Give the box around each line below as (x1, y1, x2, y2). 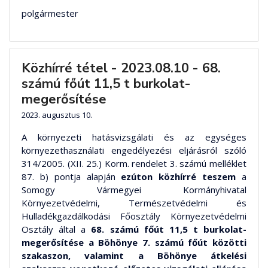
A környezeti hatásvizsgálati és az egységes (22, 131, 246, 144)
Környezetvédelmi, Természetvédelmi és (22, 197, 246, 209)
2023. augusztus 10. (22, 109, 92, 121)
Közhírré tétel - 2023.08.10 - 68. (22, 59, 221, 78)
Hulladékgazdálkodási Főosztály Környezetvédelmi (22, 210, 246, 223)
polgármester (22, 7, 78, 20)
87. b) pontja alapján (22, 170, 121, 183)
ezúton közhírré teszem (121, 170, 236, 183)
